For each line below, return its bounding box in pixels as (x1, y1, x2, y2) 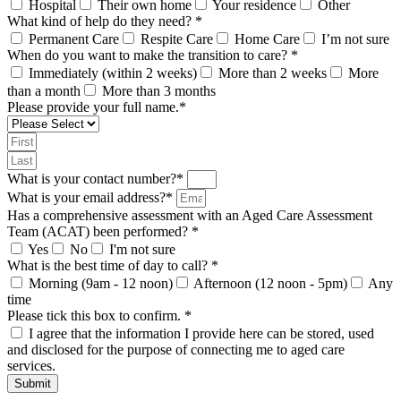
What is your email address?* (7, 190, 176, 206)
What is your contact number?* (7, 171, 187, 187)
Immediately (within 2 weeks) (29, 65, 197, 81)
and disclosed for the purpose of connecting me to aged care (7, 342, 345, 358)
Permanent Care (29, 31, 119, 47)
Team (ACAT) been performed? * (7, 224, 199, 240)
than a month (7, 83, 81, 99)
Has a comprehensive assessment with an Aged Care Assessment (7, 208, 372, 224)
